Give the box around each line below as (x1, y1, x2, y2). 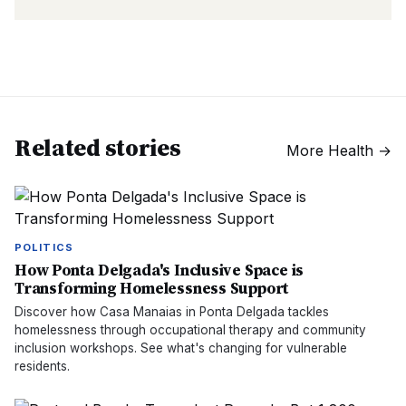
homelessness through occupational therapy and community (14, 323, 366, 337)
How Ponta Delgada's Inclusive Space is (14, 259, 304, 281)
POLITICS (14, 241, 73, 254)
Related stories (14, 131, 181, 164)
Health (328, 141, 373, 159)
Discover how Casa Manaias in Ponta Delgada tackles (14, 304, 329, 319)
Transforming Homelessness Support (14, 277, 290, 299)
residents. (14, 359, 70, 373)
